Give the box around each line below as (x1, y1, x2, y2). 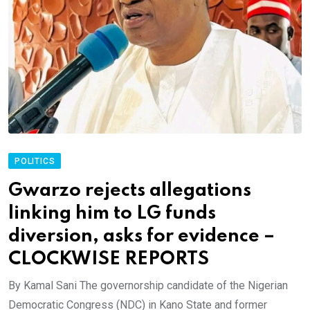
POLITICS (15, 156, 55, 167)
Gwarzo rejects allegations (8, 181, 251, 201)
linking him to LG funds (8, 204, 216, 224)
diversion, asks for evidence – (8, 227, 275, 246)
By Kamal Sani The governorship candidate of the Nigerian (8, 279, 288, 293)
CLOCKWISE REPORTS (8, 250, 209, 269)
